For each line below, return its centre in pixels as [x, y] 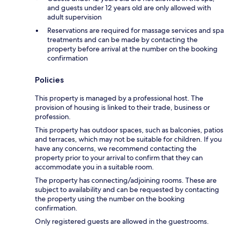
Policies [49, 80]
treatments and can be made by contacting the [122, 39]
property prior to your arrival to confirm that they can [119, 157]
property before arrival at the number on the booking [132, 49]
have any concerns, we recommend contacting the [116, 148]
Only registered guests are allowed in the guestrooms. [122, 221]
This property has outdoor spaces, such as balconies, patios [129, 130]
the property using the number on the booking [110, 198]
